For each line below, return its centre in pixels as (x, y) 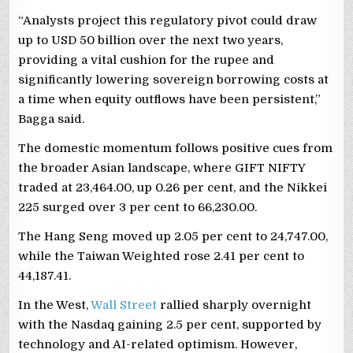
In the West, (55, 305)
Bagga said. (52, 119)
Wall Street (124, 305)
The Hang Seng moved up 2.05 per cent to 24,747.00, (173, 237)
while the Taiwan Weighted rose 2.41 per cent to (162, 256)
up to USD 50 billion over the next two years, (151, 41)
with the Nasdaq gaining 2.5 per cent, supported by (170, 325)
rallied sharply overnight (234, 305)
